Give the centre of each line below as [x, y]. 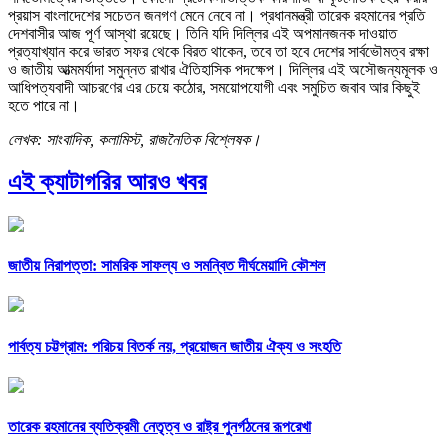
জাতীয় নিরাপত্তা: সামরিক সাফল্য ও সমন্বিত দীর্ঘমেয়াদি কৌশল [166, 266]
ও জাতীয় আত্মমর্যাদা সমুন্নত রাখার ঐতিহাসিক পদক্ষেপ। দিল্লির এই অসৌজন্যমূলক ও [223, 70]
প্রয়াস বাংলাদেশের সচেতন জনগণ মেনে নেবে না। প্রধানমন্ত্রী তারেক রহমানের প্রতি [216, 16]
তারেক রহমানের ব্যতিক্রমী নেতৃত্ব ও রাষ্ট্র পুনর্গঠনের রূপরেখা [159, 427]
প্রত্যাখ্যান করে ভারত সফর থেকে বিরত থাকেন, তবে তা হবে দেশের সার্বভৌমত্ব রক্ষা [218, 52]
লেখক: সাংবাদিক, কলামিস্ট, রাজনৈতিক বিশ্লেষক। [134, 140]
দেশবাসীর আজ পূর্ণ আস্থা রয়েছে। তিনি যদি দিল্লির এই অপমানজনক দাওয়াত [202, 34]
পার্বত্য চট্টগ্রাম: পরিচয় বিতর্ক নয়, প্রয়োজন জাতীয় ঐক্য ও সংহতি [174, 346]
